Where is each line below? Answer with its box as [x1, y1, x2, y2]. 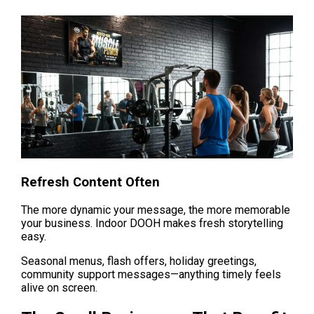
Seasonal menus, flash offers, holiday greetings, [21, 254, 257, 268]
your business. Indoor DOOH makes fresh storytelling [21, 217, 283, 231]
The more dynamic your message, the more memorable [21, 203, 290, 217]
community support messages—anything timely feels [21, 268, 281, 282]
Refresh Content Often [21, 175, 160, 191]
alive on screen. [21, 281, 97, 295]
